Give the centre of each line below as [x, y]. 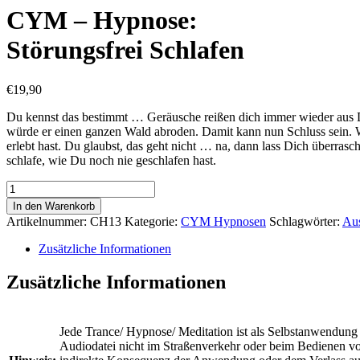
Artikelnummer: [48, 221]
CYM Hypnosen [223, 221]
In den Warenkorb [54, 206]
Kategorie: [153, 221]
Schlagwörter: [306, 221]
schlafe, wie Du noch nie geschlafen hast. [111, 160]
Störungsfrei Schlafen [125, 50]
